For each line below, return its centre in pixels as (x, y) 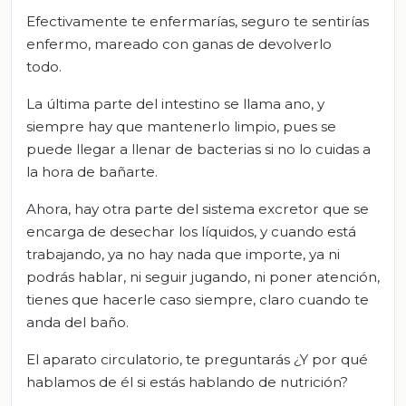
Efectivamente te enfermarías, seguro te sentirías (198, 21)
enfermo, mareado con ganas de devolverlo (179, 43)
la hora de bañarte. (92, 171)
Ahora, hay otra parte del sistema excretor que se (198, 208)
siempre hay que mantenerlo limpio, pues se (181, 126)
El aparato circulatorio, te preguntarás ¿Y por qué (197, 359)
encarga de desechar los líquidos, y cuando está (191, 231)
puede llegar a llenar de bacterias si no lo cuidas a (198, 149)
